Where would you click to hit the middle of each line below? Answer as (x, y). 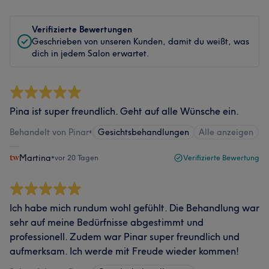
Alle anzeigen (226, 132)
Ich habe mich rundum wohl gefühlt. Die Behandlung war (134, 208)
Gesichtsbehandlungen (144, 132)
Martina (35, 158)
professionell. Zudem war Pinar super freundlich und (125, 237)
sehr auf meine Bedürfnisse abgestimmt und (107, 222)
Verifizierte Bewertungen (82, 29)
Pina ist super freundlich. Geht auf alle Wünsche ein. (124, 111)
